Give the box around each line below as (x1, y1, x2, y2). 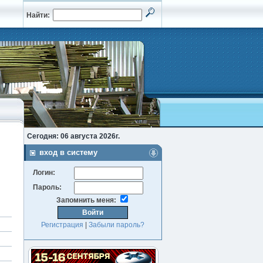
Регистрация (41, 221, 83, 229)
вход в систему (39, 148, 97, 157)
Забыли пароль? (89, 221, 144, 229)
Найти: (26, 11, 50, 19)
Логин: (33, 168, 55, 177)
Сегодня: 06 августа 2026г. (27, 132, 120, 140)
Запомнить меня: (56, 196, 116, 204)
